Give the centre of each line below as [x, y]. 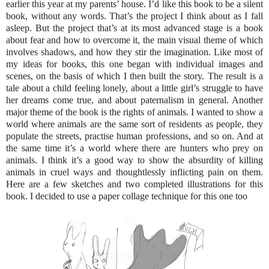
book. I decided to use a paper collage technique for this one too [127, 196]
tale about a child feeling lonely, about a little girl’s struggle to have [134, 88]
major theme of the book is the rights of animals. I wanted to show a [134, 112]
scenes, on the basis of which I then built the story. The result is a [134, 76]
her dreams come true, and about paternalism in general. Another [134, 100]
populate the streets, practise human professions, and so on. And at [134, 136]
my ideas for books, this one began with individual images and [134, 64]
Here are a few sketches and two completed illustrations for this [134, 184]
